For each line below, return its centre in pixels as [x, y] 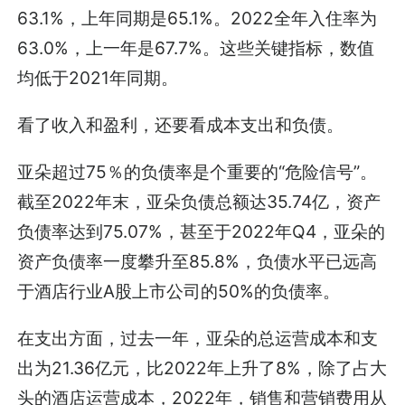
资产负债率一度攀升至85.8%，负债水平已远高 [198, 262]
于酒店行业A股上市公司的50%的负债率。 [179, 292]
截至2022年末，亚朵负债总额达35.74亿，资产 [199, 202]
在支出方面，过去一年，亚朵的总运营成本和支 [198, 339]
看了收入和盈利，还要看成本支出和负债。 [181, 125]
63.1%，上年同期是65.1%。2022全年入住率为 [198, 18]
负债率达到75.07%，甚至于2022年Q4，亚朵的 [202, 232]
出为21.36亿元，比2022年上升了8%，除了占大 [202, 368]
